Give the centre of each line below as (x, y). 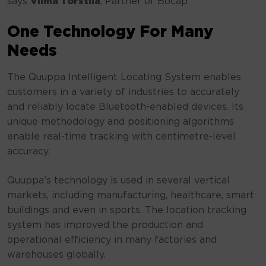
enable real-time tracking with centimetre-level (121, 137)
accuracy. (28, 151)
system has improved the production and (105, 225)
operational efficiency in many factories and (112, 240)
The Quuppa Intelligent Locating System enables (124, 77)
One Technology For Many (110, 32)
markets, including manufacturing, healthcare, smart (131, 195)
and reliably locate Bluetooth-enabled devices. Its (125, 107)
